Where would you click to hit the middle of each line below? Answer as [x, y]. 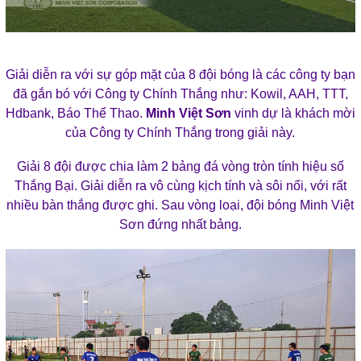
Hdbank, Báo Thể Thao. [75, 114]
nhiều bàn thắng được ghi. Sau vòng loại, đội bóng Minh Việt [180, 205]
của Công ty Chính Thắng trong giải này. [180, 133]
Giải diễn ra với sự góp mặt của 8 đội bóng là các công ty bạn [180, 75]
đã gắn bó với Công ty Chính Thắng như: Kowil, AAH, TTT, [180, 94]
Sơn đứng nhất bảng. [180, 225]
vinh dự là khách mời [293, 114]
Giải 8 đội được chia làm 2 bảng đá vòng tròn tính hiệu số [180, 167]
